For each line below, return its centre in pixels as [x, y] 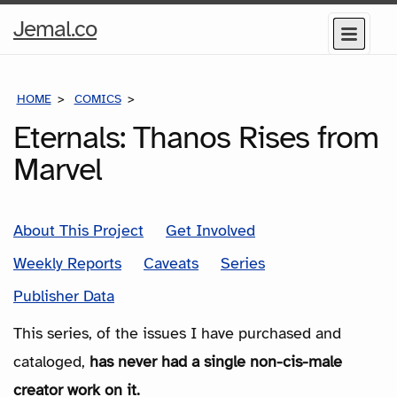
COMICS [97, 99]
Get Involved [210, 230]
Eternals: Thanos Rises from [196, 137]
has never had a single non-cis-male [216, 361]
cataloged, [51, 361]
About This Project [78, 230]
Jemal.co [55, 29]
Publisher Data [64, 296]
